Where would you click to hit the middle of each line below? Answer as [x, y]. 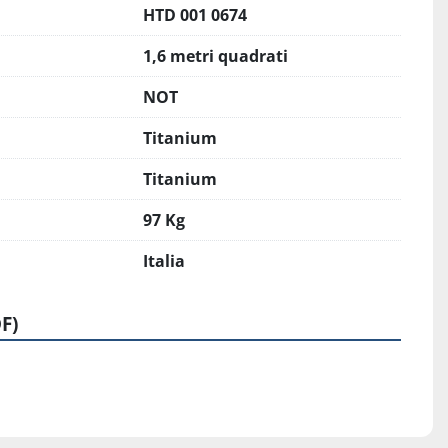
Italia [164, 261]
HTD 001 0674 [195, 15]
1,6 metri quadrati [215, 56]
